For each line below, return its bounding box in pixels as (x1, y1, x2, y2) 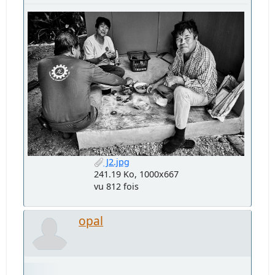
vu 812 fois (93, 180, 139, 193)
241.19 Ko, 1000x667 (93, 168, 179, 180)
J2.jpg (103, 156, 130, 168)
